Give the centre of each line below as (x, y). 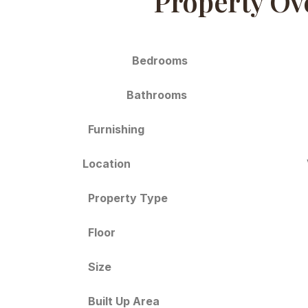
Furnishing (116, 130)
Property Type (128, 198)
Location (106, 163)
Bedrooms (160, 60)
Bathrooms (156, 95)
